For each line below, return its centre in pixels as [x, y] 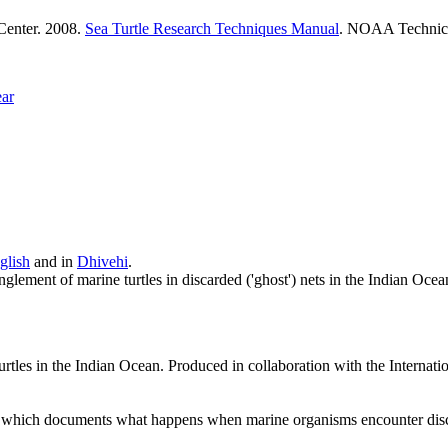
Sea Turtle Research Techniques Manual [212, 29]
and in [53, 261]
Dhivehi [102, 261]
